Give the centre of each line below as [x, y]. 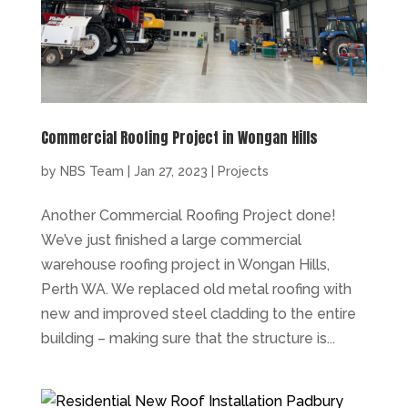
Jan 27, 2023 [170, 171]
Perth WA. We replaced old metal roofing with [196, 289]
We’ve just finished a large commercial [171, 240]
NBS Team [92, 171]
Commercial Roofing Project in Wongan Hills [179, 137]
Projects [243, 171]
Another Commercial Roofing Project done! [188, 215]
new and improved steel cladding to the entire [198, 313]
